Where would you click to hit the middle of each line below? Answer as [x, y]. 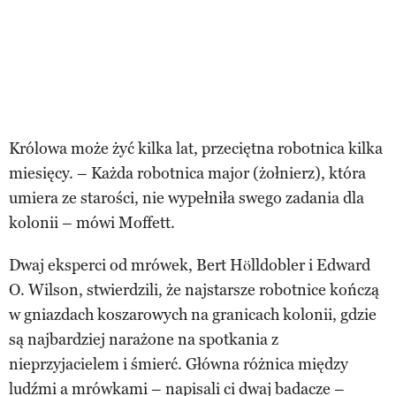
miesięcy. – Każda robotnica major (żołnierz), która [187, 173]
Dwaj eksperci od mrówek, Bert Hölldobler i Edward [190, 265]
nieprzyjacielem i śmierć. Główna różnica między [179, 364]
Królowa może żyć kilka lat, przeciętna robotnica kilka [196, 148]
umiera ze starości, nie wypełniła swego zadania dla [187, 198]
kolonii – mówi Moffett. [92, 222]
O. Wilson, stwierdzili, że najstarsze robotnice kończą [194, 289]
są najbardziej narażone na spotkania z [144, 339]
